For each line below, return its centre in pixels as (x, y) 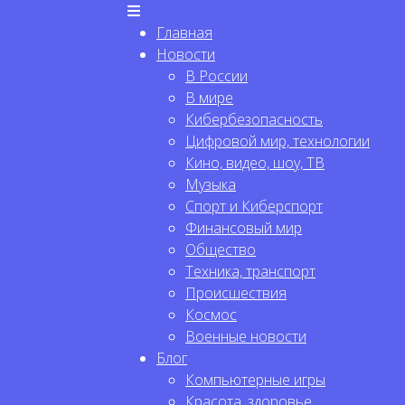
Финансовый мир (244, 228)
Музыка (211, 184)
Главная (184, 33)
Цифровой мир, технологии (278, 141)
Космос (211, 315)
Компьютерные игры (255, 380)
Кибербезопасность (254, 119)
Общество (221, 250)
